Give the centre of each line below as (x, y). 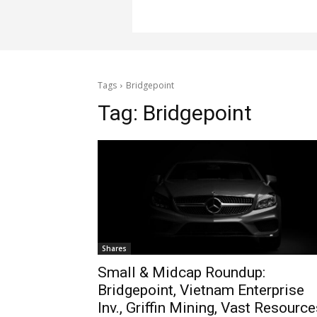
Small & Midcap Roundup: (181, 272)
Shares (114, 248)
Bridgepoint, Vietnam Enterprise (201, 290)
